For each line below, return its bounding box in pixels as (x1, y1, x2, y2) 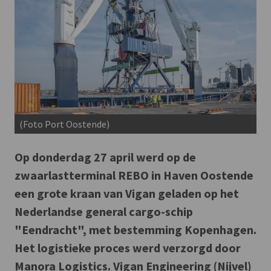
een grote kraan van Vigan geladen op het (15, 185, 239, 201)
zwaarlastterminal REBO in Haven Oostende (15, 167, 253, 183)
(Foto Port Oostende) (19, 117, 109, 130)
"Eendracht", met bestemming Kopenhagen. (15, 221, 256, 237)
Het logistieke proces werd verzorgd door (15, 240, 241, 255)
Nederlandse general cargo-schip (15, 203, 193, 219)
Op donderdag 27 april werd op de (15, 149, 196, 165)
